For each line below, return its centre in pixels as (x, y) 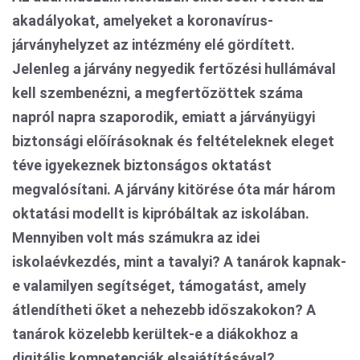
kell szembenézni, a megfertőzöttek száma (157, 93)
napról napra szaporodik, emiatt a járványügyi (164, 117)
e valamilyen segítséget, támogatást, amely (159, 286)
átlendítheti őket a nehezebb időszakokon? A (164, 310)
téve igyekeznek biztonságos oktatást (142, 165)
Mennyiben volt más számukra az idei (136, 237)
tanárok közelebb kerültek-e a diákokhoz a (155, 334)
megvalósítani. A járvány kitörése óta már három (174, 189)
